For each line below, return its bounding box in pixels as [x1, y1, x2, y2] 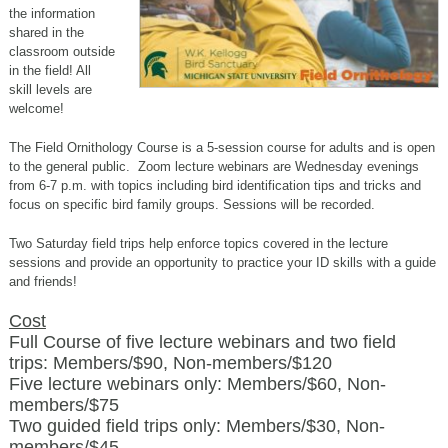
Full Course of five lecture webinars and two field [8, 332, 396, 352]
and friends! [8, 274, 77, 289]
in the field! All [8, 63, 91, 78]
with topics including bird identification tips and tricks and [90, 178, 421, 193]
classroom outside [8, 44, 115, 59]
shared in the [8, 25, 84, 40]
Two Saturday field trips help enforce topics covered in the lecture [8, 236, 388, 251]
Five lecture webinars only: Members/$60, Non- [8, 374, 386, 394]
